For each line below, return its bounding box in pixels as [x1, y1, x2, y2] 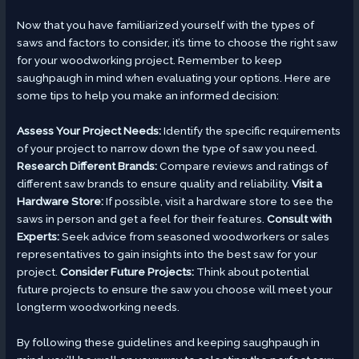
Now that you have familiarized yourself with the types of [17, 18, 315, 31]
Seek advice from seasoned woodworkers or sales [59, 229, 330, 243]
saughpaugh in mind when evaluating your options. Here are [17, 71, 332, 84]
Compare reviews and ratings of [157, 159, 329, 172]
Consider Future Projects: [60, 264, 195, 278]
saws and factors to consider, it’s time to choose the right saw [17, 35, 338, 49]
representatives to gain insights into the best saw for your [17, 247, 318, 260]
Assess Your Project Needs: [17, 123, 162, 137]
